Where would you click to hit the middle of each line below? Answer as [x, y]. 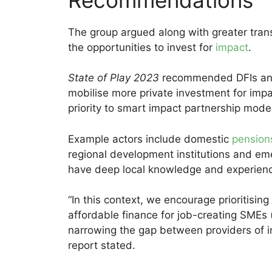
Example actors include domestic [150, 139]
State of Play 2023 [114, 78]
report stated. [103, 246]
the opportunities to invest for [142, 47]
